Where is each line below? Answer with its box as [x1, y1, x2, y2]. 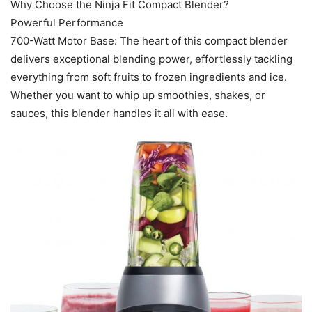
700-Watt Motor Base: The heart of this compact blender [10, 34, 288, 48]
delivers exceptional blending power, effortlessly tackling [10, 52, 292, 66]
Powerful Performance [10, 16, 123, 30]
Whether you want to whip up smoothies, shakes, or [10, 88, 265, 102]
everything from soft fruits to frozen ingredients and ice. [10, 70, 287, 84]
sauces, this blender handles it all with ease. [10, 107, 228, 120]
